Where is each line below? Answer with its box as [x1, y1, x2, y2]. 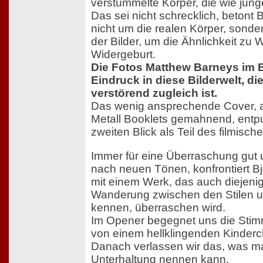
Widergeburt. [91, 48, 156, 60]
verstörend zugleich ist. [91, 86, 217, 99]
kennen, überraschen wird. [91, 201, 225, 214]
